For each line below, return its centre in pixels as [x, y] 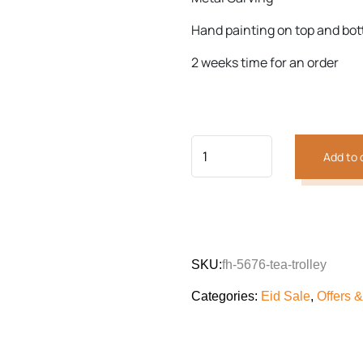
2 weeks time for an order [265, 62]
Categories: [226, 296]
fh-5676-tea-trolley [274, 265]
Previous [128, 45]
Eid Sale [286, 296]
